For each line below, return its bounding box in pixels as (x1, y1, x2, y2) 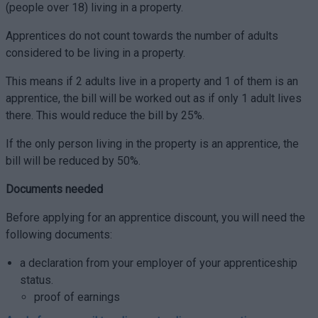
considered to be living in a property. (5, 46, 185, 60)
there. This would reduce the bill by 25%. (5, 109, 204, 122)
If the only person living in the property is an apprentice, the (5, 137, 299, 150)
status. (19, 273, 53, 287)
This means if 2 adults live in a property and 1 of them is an (5, 75, 298, 88)
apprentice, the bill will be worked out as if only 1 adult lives (5, 92, 302, 105)
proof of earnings (33, 290, 120, 304)
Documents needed (5, 182, 103, 196)
